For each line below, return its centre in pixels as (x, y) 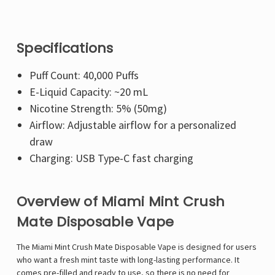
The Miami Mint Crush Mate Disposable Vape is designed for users (137, 247)
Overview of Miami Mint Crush (121, 202)
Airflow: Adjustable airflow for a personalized (133, 125)
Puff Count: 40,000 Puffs (84, 76)
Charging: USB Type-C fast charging (111, 158)
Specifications (65, 48)
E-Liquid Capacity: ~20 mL (88, 92)
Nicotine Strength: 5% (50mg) (98, 109)
